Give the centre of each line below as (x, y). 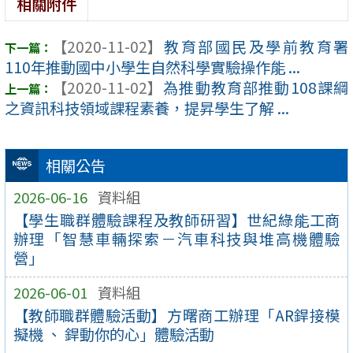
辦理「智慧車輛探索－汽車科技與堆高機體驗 (176, 239)
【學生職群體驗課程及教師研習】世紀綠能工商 (176, 220)
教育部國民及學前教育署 (255, 47)
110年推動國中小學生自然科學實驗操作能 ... (152, 67)
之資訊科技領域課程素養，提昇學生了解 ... (147, 108)
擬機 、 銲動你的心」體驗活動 (113, 334)
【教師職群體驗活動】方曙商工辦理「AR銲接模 (176, 316)
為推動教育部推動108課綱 (255, 88)
